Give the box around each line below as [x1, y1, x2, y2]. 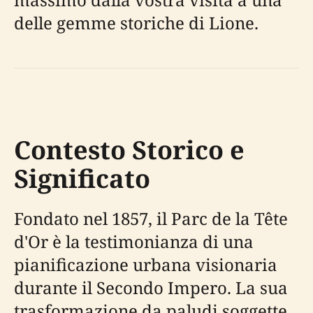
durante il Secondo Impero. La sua [14, 275, 288, 299]
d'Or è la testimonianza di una [14, 229, 254, 253]
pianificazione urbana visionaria [14, 252, 277, 276]
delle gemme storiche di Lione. [14, 10, 259, 34]
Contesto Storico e [14, 132, 245, 167]
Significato [14, 161, 150, 196]
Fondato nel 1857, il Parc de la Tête [14, 206, 288, 230]
